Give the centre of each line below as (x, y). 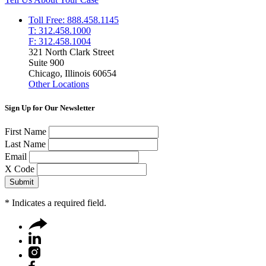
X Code (20, 169)
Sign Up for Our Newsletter (50, 107)
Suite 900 (46, 63)
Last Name (25, 144)
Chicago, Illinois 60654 (72, 74)
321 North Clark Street (71, 52)
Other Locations (59, 84)
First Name (26, 131)
